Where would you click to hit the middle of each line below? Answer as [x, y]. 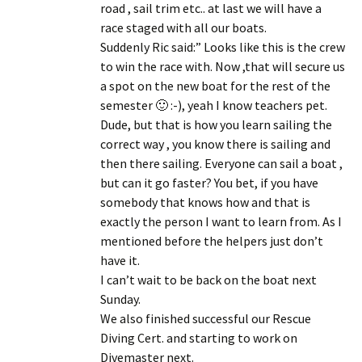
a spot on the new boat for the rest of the [215, 85]
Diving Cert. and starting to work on [199, 337]
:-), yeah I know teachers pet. [248, 105]
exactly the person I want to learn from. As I [221, 221]
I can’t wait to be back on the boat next [208, 279]
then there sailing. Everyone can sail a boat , [221, 163]
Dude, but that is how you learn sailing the [216, 124]
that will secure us [295, 66]
